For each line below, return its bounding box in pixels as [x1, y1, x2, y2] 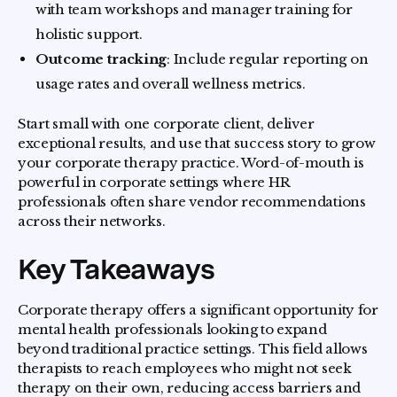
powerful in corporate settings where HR [18, 173, 291, 191]
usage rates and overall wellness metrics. [35, 74, 306, 92]
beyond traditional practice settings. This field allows [18, 339, 368, 357]
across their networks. [18, 212, 166, 230]
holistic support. [35, 25, 143, 43]
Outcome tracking [35, 50, 167, 67]
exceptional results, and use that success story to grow [18, 134, 376, 152]
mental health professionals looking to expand [18, 320, 327, 338]
